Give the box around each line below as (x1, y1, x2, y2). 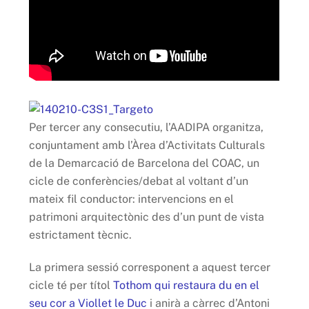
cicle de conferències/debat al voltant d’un (29, 174, 249, 188)
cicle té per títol (29, 278, 114, 292)
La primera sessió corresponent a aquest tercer (29, 260, 271, 274)
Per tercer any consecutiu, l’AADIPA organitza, (29, 120, 264, 134)
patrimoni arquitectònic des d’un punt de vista (29, 210, 265, 223)
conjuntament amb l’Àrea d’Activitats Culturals (29, 138, 266, 152)
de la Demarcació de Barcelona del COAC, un (29, 156, 260, 170)
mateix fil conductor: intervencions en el (29, 192, 235, 206)
